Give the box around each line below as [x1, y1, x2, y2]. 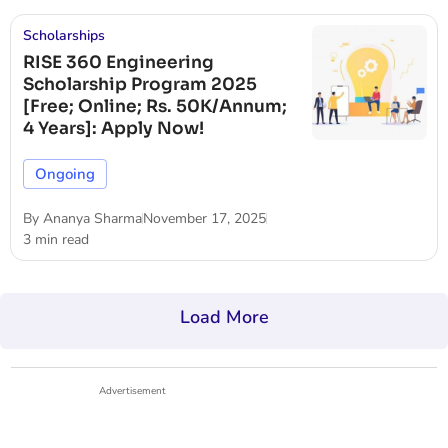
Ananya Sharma [39, 209, 142, 228]
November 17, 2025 [143, 209, 266, 228]
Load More [179, 305, 269, 329]
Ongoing [35, 164, 95, 184]
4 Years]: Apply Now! [23, 118, 204, 139]
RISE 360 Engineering [23, 52, 214, 73]
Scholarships [23, 26, 105, 45]
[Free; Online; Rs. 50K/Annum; [23, 96, 287, 117]
